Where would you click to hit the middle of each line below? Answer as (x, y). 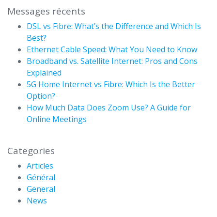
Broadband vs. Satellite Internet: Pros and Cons (112, 61)
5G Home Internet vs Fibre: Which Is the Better (111, 84)
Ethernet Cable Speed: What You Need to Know (112, 49)
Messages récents (46, 11)
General (41, 189)
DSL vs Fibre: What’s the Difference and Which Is (114, 26)
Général (41, 177)
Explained (44, 72)
